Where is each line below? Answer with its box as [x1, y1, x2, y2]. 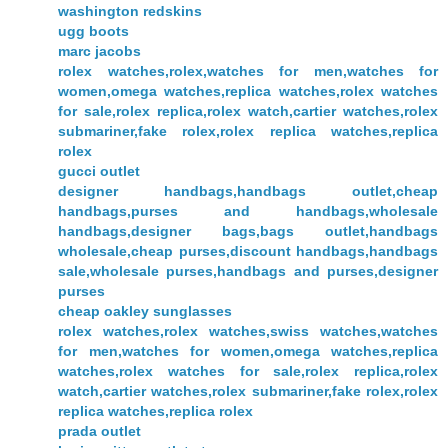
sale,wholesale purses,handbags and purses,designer [58, 263, 438, 280]
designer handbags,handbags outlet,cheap [58, 183, 438, 200]
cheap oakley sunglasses [58, 303, 232, 320]
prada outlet [58, 423, 141, 440]
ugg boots [58, 23, 129, 40]
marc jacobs [58, 43, 141, 60]
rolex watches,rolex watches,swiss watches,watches [58, 323, 438, 340]
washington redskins [58, 3, 202, 20]
